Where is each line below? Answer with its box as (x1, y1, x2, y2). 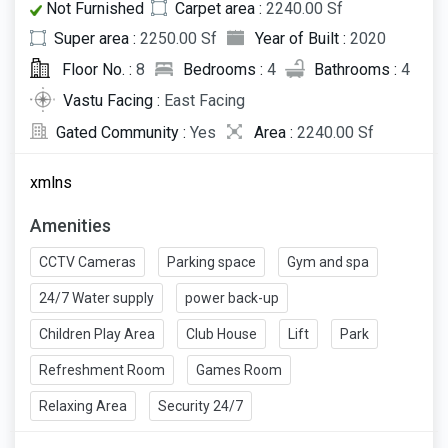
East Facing (164, 91, 245, 111)
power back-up (185, 289, 279, 306)
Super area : (54, 29, 140, 49)
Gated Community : (56, 122, 190, 142)
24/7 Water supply (39, 289, 154, 306)
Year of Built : (255, 29, 350, 49)
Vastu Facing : (63, 91, 164, 111)
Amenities (30, 214, 111, 236)
